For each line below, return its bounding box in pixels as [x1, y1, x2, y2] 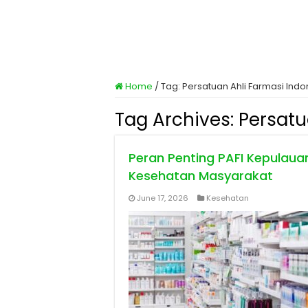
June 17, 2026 [137, 192, 188, 203]
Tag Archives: [115, 107, 239, 132]
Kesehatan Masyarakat [129, 167, 273, 184]
